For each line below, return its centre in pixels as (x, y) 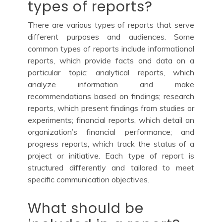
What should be (86, 208)
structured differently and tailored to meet (111, 167)
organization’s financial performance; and (111, 132)
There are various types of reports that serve (111, 25)
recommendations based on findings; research (111, 96)
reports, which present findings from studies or (111, 108)
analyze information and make (111, 84)
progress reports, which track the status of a (111, 143)
